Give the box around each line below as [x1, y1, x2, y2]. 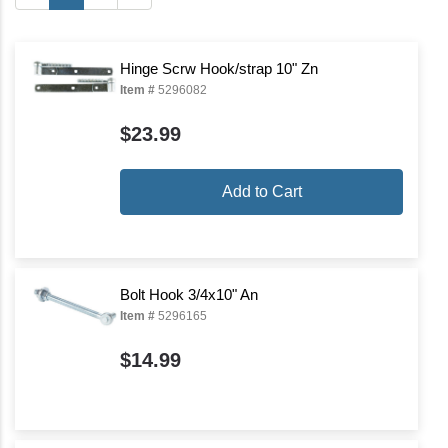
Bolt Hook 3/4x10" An [120, 286, 258, 304]
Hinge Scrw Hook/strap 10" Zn [120, 60, 318, 78]
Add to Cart [221, 183, 302, 201]
